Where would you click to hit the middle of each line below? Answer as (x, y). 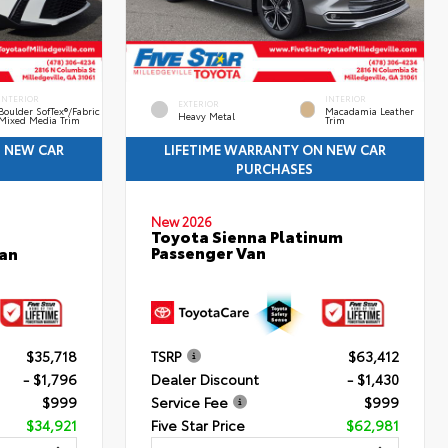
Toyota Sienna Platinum (247, 236)
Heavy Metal (207, 115)
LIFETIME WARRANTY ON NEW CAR (275, 149)
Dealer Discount (205, 379)
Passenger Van (209, 252)
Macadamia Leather (370, 111)
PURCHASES (275, 168)
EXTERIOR (199, 103)
